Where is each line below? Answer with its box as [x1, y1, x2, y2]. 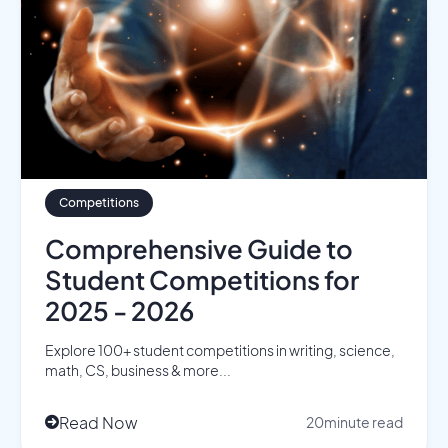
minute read [324, 413, 403, 432]
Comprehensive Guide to [45, 231, 353, 265]
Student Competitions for [45, 262, 359, 296]
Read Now [59, 411, 138, 433]
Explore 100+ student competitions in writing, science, [45, 340, 395, 359]
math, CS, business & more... [45, 360, 231, 379]
